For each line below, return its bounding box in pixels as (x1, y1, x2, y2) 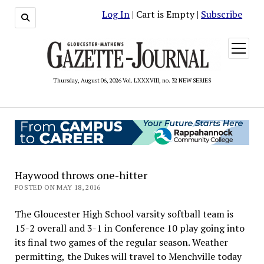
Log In (102, 8, 130, 21)
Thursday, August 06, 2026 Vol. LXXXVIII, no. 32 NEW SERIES (53, 76, 211, 84)
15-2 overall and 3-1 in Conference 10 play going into (14, 221, 245, 235)
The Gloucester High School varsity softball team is (14, 207, 233, 220)
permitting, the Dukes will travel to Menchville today (14, 249, 242, 263)
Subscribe (201, 8, 243, 21)
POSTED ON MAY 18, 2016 (14, 182, 101, 192)
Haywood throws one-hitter (14, 167, 147, 182)
